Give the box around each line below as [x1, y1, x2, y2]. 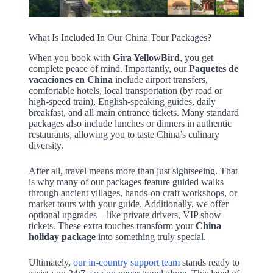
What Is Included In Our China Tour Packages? [28, 32, 211, 43]
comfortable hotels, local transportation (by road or [28, 85, 222, 96]
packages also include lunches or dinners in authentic [28, 118, 232, 129]
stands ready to [179, 257, 239, 268]
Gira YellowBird [112, 52, 180, 63]
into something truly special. [95, 232, 206, 243]
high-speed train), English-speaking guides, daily [28, 96, 216, 107]
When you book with [28, 52, 113, 63]
